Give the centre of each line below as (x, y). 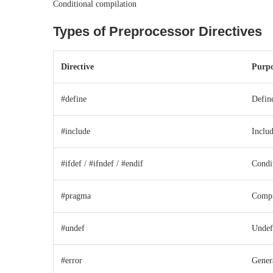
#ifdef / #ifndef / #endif (102, 164)
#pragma (76, 196)
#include (76, 132)
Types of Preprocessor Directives (158, 32)
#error (72, 261)
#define (74, 99)
